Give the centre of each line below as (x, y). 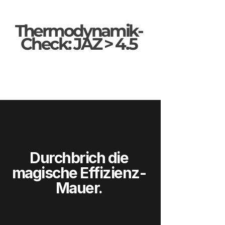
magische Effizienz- (79, 173)
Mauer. (79, 188)
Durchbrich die (79, 158)
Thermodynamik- (79, 31)
